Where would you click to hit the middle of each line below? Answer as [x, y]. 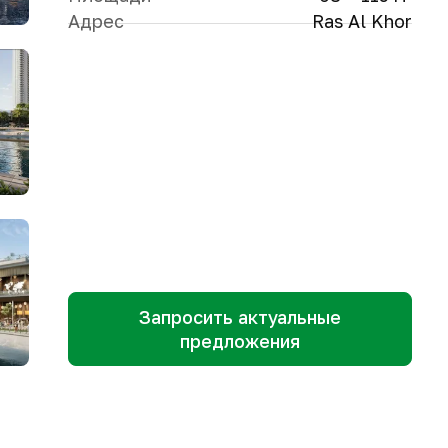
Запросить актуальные [239, 317]
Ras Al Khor [361, 21]
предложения [239, 341]
